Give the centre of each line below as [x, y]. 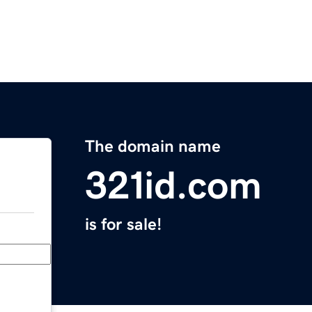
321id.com [173, 186]
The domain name [153, 147]
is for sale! [123, 225]
